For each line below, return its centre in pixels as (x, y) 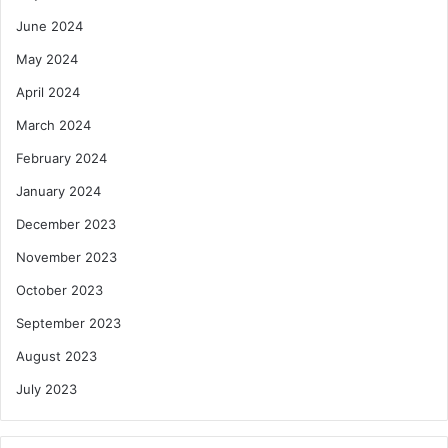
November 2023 (66, 257)
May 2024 (47, 59)
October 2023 (59, 290)
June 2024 (49, 26)
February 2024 (61, 158)
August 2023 (56, 356)
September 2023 (68, 323)
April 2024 (48, 92)
